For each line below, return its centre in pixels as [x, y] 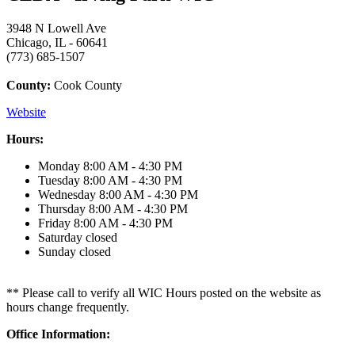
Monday [61, 166]
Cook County [86, 85]
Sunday [59, 251]
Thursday [63, 208]
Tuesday [61, 180]
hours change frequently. [68, 307]
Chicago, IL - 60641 [57, 42]
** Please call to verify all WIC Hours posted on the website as [164, 292]
